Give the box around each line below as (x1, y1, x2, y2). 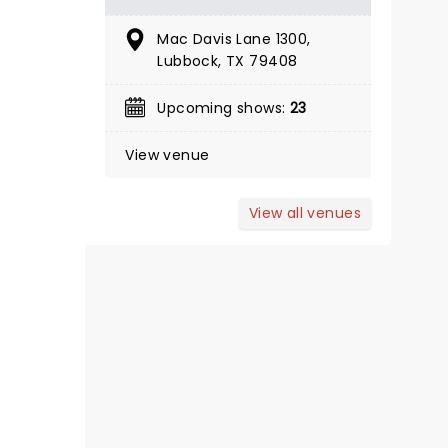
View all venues (248, 203, 362, 223)
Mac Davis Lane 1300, (157, 29, 311, 49)
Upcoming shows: (157, 98, 290, 118)
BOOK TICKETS (158, 9, 278, 32)
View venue (125, 145, 210, 165)
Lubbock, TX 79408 (157, 51, 298, 71)
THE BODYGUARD (136, 406, 333, 438)
